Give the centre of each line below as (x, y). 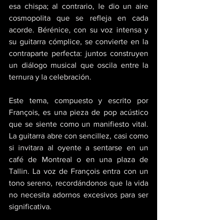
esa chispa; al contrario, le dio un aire (79, 6)
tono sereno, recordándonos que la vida (79, 183)
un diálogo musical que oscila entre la (79, 65)
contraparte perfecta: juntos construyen (79, 53)
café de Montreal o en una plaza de (79, 159)
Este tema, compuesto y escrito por (79, 100)
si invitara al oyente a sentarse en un (79, 147)
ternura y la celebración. (51, 77)
